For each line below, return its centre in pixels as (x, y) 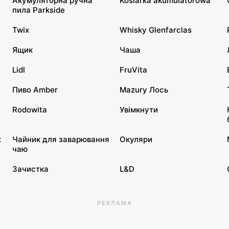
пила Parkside (39, 10)
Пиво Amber (35, 90)
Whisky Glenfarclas (156, 30)
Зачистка (30, 169)
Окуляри (136, 139)
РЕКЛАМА (114, 203)
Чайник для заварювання (61, 139)
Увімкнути (139, 110)
